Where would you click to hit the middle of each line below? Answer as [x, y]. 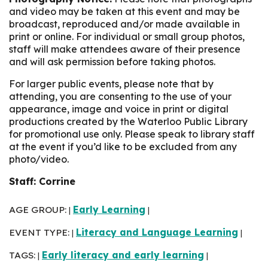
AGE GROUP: [39, 210]
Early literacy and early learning [123, 255]
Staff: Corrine [42, 182]
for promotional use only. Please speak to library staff [132, 134]
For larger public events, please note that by [111, 84]
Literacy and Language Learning [157, 232]
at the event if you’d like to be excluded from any [123, 147]
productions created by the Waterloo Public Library [128, 122]
